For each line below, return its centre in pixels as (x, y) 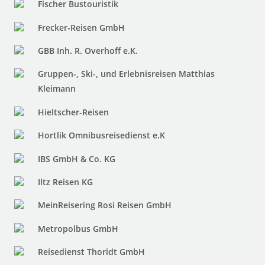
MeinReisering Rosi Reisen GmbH (105, 205)
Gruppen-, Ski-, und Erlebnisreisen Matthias (127, 74)
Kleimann (57, 89)
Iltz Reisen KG (66, 182)
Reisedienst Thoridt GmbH (92, 252)
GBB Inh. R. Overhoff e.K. (88, 51)
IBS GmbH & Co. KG (77, 159)
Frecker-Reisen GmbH (82, 27)
